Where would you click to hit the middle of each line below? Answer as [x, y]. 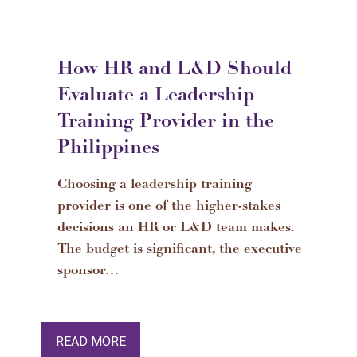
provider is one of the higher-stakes [169, 207]
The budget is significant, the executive [180, 250]
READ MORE [91, 341]
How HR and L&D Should [175, 70]
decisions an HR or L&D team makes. [176, 228]
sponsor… [88, 271]
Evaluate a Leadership [156, 96]
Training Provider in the [166, 123]
